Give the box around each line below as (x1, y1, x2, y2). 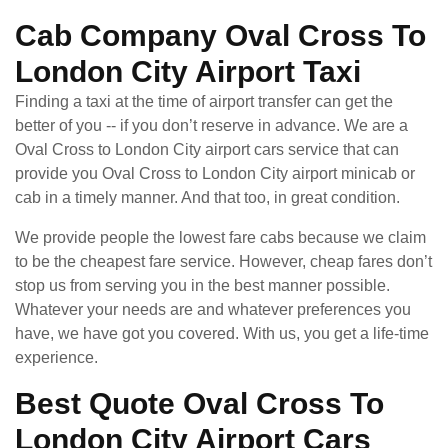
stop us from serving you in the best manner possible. (15, 276, 390, 294)
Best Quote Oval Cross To (15, 386, 384, 420)
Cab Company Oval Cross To (15, 18, 426, 52)
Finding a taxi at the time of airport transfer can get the (15, 92, 393, 110)
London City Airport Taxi (15, 54, 361, 88)
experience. (15, 348, 98, 366)
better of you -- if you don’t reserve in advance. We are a (15, 116, 408, 134)
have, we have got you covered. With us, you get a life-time (15, 324, 429, 342)
